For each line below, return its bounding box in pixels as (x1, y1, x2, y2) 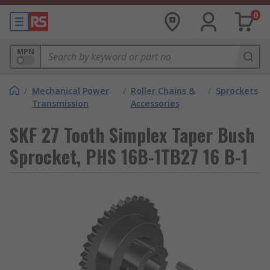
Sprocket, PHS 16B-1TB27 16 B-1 (10, 143, 248, 170)
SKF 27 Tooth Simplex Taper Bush (10, 121, 254, 148)
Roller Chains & (130, 85, 195, 96)
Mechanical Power (32, 85, 109, 96)
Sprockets (216, 85, 258, 96)
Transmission (32, 98, 89, 109)
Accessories (130, 98, 180, 109)
